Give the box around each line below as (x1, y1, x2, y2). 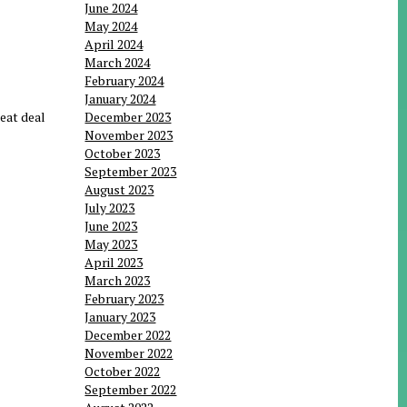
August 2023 (84, 181, 154, 199)
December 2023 (84, 108, 172, 126)
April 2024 (84, 35, 144, 54)
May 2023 (84, 235, 138, 253)
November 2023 (84, 126, 174, 144)
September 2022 (84, 381, 177, 399)
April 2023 (84, 253, 144, 272)
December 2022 (84, 326, 172, 344)
